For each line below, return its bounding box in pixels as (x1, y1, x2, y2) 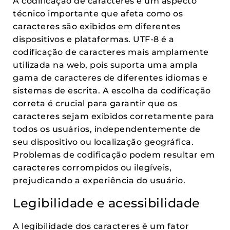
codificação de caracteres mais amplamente (13, 47, 209, 57)
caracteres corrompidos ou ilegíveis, (13, 163, 171, 172)
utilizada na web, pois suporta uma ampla (13, 60, 198, 70)
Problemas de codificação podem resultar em (13, 150, 215, 160)
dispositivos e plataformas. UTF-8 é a (13, 34, 175, 44)
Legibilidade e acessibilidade (13, 196, 200, 210)
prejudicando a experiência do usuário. (13, 176, 185, 185)
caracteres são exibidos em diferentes (13, 22, 181, 31)
